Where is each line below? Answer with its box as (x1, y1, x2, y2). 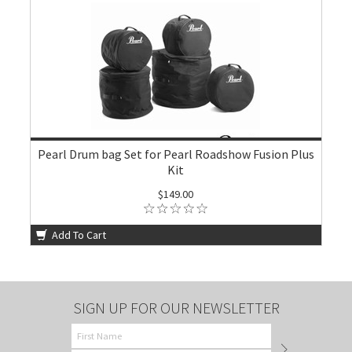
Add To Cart (49, 228, 107, 242)
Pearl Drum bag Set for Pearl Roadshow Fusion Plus (37, 146, 314, 162)
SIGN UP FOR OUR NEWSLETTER (72, 298, 280, 317)
